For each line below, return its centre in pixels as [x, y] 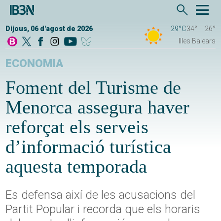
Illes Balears [197, 41]
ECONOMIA [35, 64]
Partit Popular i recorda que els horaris [103, 209]
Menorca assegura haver [98, 107]
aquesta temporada [76, 166]
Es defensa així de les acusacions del [101, 195]
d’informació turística [89, 147]
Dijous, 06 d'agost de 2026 [49, 29]
